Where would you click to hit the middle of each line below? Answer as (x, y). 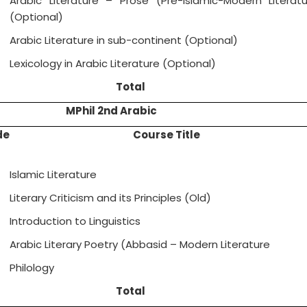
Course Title (166, 135)
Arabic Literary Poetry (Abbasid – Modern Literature (142, 245)
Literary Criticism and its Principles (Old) (111, 198)
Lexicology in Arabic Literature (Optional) (113, 64)
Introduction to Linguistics (75, 221)
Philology (32, 268)
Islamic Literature (53, 175)
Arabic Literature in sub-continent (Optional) (124, 40)
